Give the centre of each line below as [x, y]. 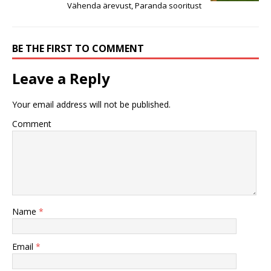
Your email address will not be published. [91, 104]
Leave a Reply [61, 78]
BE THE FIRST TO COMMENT [78, 48]
